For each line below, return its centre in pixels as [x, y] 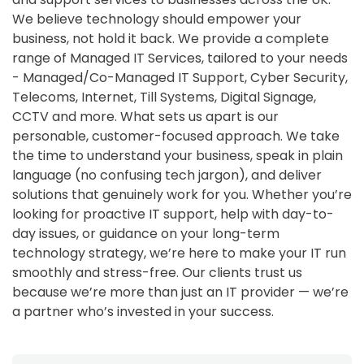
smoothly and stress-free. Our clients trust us [157, 272]
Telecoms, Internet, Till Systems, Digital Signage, [164, 97]
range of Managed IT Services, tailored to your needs [180, 58]
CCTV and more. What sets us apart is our [145, 116]
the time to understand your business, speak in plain [178, 155]
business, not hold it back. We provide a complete [171, 38]
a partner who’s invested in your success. [143, 311]
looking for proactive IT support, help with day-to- [173, 214]
